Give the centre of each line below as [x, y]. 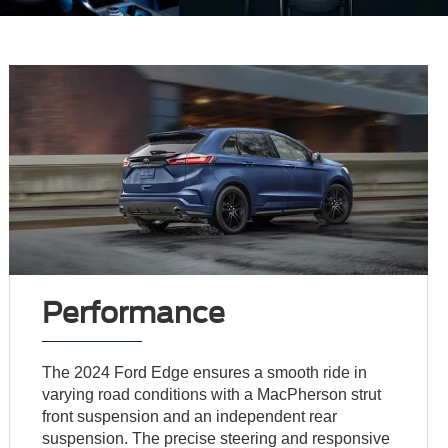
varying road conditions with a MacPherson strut [212, 394]
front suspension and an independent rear [190, 416]
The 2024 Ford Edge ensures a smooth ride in [205, 372]
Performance [134, 312]
